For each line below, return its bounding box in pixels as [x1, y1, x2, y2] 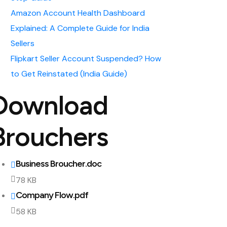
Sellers [11, 38, 34, 49]
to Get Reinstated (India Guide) [11, 68, 127, 79]
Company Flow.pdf [16, 190, 88, 201]
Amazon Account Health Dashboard [11, 8, 145, 18]
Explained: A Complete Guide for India [11, 23, 149, 33]
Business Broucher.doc [16, 158, 101, 169]
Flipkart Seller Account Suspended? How [11, 53, 161, 64]
